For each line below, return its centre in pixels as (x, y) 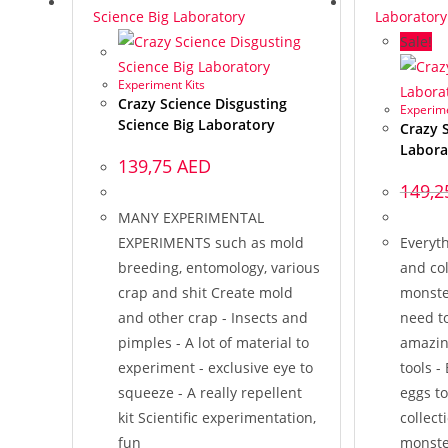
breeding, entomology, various (219, 267)
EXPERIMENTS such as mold (211, 242)
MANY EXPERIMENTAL (191, 217)
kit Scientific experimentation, (217, 417)
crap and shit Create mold (205, 292)
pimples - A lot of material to (213, 342)
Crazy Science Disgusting (202, 103)
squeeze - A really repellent (210, 392)
